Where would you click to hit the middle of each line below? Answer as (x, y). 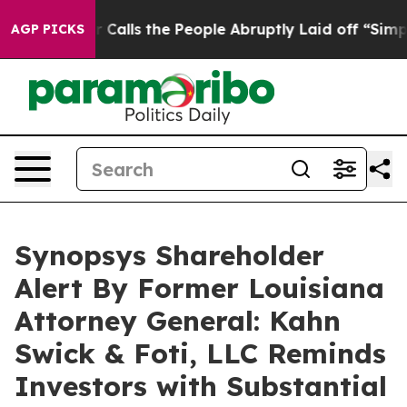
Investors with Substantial (201, 386)
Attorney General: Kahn (178, 321)
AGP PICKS (48, 29)
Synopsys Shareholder (169, 255)
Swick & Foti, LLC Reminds (200, 353)
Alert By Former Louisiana (199, 288)
